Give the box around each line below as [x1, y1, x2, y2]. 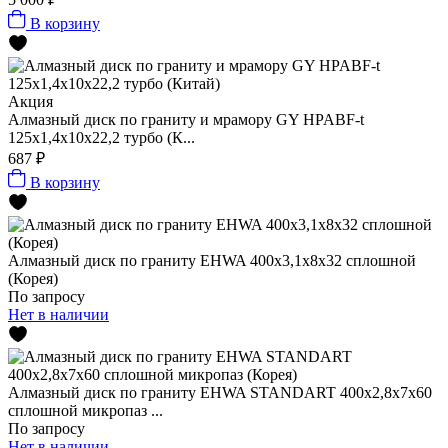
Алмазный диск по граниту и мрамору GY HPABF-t [8, 110, 364, 128]
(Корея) [8, 269, 58, 287]
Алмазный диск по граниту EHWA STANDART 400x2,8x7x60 [8, 383, 432, 401]
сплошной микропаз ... [8, 401, 163, 419]
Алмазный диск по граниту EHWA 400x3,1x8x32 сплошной [8, 251, 416, 269]
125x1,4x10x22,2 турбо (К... [8, 128, 195, 146]
